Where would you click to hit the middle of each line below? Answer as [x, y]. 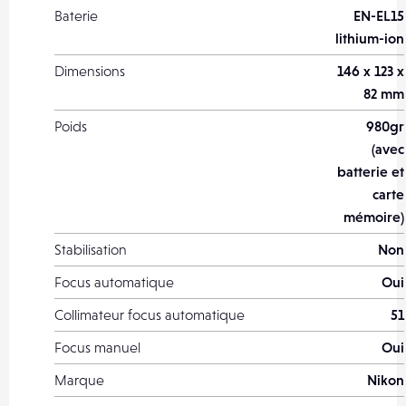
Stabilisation [91, 249]
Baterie [76, 15]
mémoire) [374, 217]
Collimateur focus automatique [150, 314]
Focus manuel [97, 347]
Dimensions [90, 71]
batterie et [371, 171]
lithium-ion [370, 38]
